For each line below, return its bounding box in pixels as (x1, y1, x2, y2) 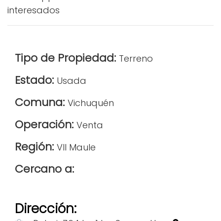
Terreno (119, 52, 153, 65)
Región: (15, 139, 57, 155)
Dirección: (15, 200, 76, 218)
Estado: (15, 73, 57, 88)
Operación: (15, 117, 76, 133)
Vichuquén (68, 97, 114, 110)
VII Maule (57, 141, 96, 154)
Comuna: (15, 95, 68, 110)
